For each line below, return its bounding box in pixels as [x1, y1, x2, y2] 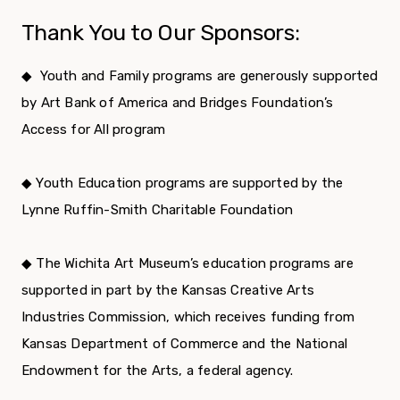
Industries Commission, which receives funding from [21, 308, 355, 325]
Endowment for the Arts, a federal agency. [21, 362, 294, 379]
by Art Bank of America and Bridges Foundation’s [21, 94, 334, 111]
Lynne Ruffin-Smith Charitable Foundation [21, 201, 293, 218]
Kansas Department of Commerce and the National [21, 335, 348, 352]
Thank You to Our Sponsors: [21, 19, 300, 46]
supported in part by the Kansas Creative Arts [21, 281, 315, 298]
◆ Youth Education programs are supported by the [21, 174, 344, 191]
